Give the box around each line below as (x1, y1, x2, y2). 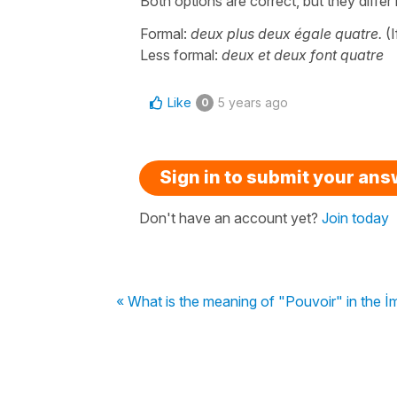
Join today (322, 208, 389, 227)
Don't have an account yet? (139, 208, 322, 227)
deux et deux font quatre (222, 45, 384, 64)
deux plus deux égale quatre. (191, 24, 382, 43)
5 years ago (218, 94, 288, 110)
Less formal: (140, 45, 222, 64)
